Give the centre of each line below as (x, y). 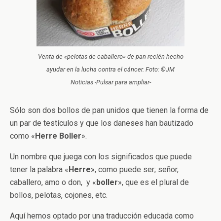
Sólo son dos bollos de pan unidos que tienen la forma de (109, 110)
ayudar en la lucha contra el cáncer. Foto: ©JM (110, 69)
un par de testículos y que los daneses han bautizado (102, 123)
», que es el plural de (153, 182)
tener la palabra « (39, 169)
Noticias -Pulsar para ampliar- (110, 82)
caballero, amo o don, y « (53, 182)
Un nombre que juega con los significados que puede (101, 157)
